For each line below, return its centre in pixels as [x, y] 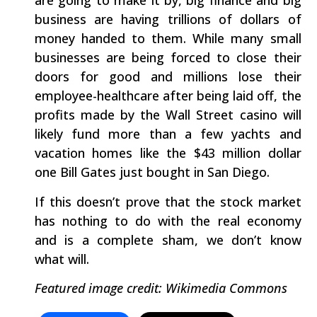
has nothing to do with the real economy [168, 220]
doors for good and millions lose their [168, 77]
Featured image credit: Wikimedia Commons [161, 288]
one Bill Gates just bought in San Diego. [152, 172]
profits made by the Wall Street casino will [168, 115]
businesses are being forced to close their [168, 58]
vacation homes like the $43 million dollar [168, 153]
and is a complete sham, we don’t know [168, 240]
